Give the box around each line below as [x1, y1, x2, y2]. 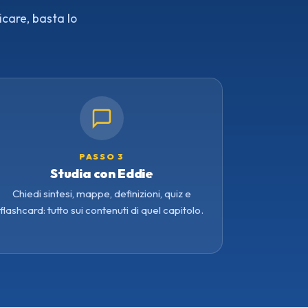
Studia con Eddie [49, 166, 154, 182]
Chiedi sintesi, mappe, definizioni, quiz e [12, 187, 191, 201]
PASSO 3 [79, 151, 124, 162]
